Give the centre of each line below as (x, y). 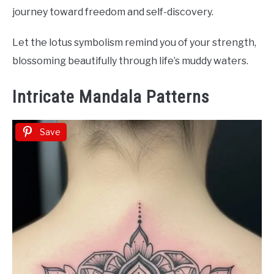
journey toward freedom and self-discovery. (113, 12)
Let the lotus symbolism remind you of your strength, (134, 42)
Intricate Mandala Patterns (111, 97)
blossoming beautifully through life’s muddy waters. (130, 61)
